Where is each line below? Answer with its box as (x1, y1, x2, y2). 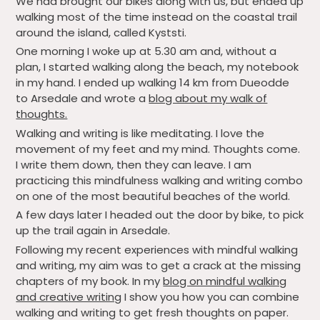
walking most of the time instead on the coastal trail (16, 9, 298, 24)
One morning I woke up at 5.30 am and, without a (16, 44, 277, 59)
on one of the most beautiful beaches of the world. (16, 188, 294, 204)
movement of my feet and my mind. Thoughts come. (16, 141, 301, 156)
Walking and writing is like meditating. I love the (16, 125, 265, 141)
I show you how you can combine (121, 289, 300, 304)
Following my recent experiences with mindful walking (16, 241, 299, 257)
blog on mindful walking (163, 273, 287, 289)
